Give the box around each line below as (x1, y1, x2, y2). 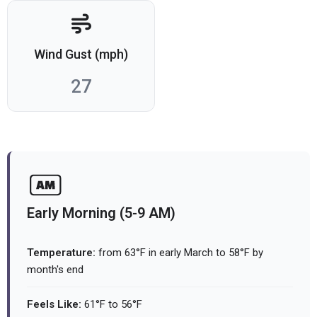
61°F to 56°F (81, 298, 142, 311)
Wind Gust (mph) (34, 47, 128, 62)
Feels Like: (27, 298, 81, 311)
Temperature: (27, 246, 96, 260)
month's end (27, 263, 83, 277)
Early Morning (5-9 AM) (27, 204, 175, 222)
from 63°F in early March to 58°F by (96, 246, 263, 260)
